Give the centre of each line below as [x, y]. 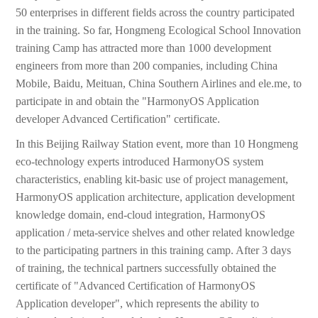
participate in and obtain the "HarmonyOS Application [138, 102]
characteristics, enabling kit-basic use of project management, [152, 180]
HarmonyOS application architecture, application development [155, 197]
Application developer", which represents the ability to [138, 304]
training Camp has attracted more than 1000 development [144, 48]
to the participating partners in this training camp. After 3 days [154, 251]
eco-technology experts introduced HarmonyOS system [140, 162]
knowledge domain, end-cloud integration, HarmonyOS [141, 215]
